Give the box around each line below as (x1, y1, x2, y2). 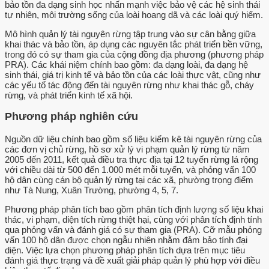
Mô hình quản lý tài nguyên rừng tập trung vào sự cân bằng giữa (5, 28, 256, 39)
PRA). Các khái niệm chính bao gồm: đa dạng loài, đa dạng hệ (5, 59, 248, 70)
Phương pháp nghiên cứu (5, 110, 138, 123)
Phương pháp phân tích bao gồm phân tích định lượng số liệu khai (5, 204, 263, 214)
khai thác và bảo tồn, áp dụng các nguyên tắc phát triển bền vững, (5, 38, 262, 49)
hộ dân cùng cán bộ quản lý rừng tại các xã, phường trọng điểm (5, 174, 253, 185)
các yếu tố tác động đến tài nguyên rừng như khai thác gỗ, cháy (5, 79, 254, 90)
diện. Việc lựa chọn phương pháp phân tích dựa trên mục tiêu (5, 244, 245, 255)
